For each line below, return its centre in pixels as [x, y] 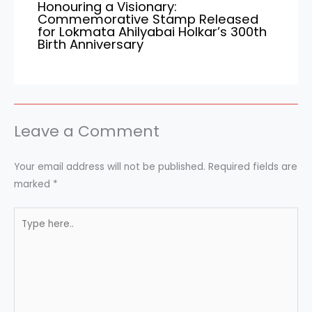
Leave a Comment [87, 132]
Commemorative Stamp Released [148, 19]
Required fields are [253, 167]
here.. [26, 233]
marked [33, 185]
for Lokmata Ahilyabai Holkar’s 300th [153, 32]
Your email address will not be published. [110, 167]
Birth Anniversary [91, 45]
